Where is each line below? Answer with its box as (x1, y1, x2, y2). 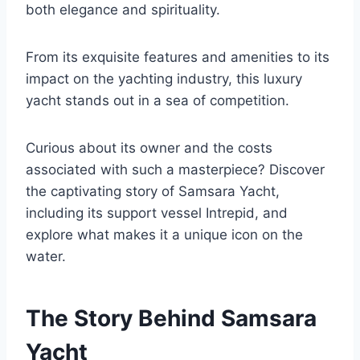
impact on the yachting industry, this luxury (26, 71, 302, 88)
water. (26, 248, 66, 265)
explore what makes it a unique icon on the (26, 227, 303, 243)
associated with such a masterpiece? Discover (26, 162, 325, 178)
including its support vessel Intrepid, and (26, 205, 288, 222)
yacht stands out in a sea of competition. (26, 92, 289, 109)
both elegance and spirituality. (26, 2, 220, 18)
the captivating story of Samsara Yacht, (26, 183, 280, 200)
